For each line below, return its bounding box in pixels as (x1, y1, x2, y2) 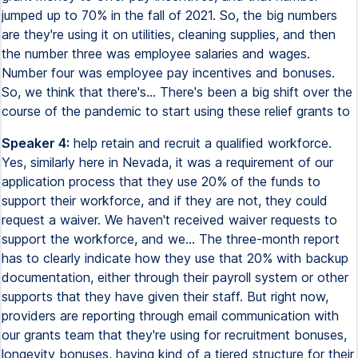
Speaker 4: (2, 135, 70, 151)
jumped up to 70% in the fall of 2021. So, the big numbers (2, 7, 337, 23)
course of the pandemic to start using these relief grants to (2, 103, 350, 119)
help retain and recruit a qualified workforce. (70, 135, 332, 151)
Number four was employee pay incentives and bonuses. (2, 65, 335, 81)
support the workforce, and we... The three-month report (2, 231, 340, 247)
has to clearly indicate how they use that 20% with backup (2, 250, 348, 266)
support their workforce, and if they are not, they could (2, 193, 328, 209)
